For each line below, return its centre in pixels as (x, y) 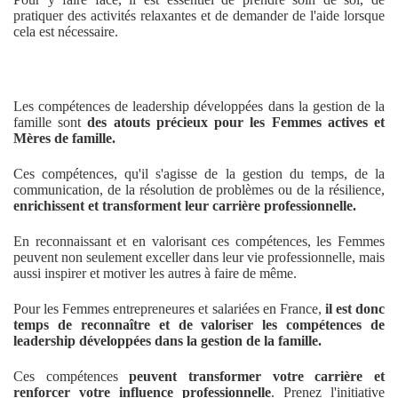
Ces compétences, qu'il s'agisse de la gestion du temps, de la (199, 174)
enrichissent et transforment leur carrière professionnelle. (187, 206)
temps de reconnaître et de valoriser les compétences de (199, 325)
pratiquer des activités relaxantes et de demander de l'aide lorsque (199, 16)
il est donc (355, 309)
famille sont (51, 123)
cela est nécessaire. (66, 32)
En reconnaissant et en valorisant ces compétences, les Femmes (199, 242)
